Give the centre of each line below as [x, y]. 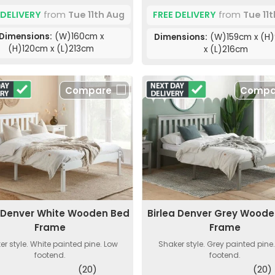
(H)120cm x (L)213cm [51, 49]
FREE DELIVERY [184, 15]
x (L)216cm [226, 49]
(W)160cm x [78, 37]
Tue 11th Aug [96, 14]
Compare [88, 90]
